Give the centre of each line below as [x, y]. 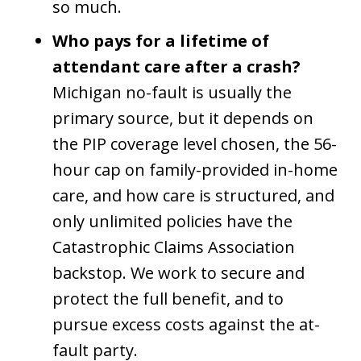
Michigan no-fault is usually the [172, 92]
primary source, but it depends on [183, 118]
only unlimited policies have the [172, 221]
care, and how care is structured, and [193, 195]
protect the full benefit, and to [168, 299]
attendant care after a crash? [176, 66]
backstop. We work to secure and [178, 273]
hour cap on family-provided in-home [195, 170]
